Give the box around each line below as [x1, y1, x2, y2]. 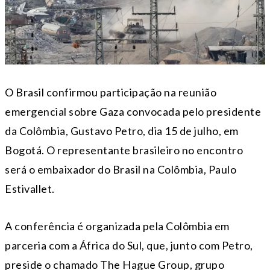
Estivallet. [5, 181, 55, 195]
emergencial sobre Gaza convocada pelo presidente [5, 104, 261, 118]
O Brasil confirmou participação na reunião [5, 85, 216, 99]
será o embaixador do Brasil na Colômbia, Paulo [5, 162, 236, 176]
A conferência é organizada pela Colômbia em [5, 219, 230, 233]
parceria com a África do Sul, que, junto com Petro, [5, 238, 253, 252]
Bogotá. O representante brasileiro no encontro [5, 143, 243, 157]
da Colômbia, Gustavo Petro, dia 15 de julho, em [5, 124, 239, 137]
